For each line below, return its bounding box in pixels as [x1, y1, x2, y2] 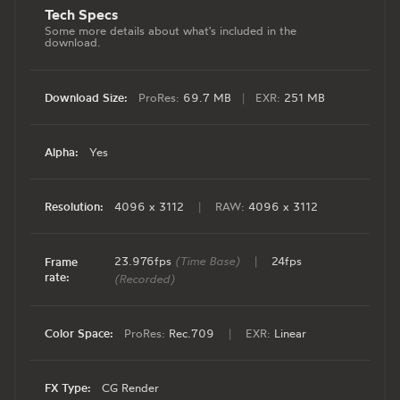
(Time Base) [175, 254, 241, 269]
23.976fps [114, 254, 176, 269]
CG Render [102, 380, 159, 396]
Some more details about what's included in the [45, 23, 296, 38]
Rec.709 [165, 326, 218, 341]
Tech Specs [45, 5, 118, 24]
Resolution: [45, 198, 104, 213]
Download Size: [45, 89, 128, 104]
